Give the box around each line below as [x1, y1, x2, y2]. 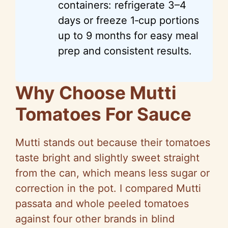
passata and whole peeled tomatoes [15, 197, 189, 210]
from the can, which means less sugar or [15, 166, 210, 179]
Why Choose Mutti [15, 81, 177, 103]
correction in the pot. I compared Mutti [15, 182, 201, 194]
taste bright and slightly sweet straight [15, 151, 199, 164]
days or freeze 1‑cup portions [58, 14, 199, 26]
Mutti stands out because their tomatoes [15, 136, 210, 149]
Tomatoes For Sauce [15, 103, 191, 125]
